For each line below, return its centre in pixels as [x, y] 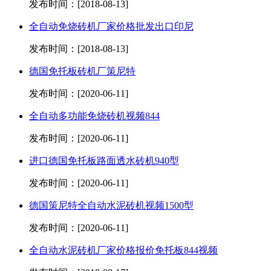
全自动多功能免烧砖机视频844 [94, 116]
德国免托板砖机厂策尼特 [82, 71]
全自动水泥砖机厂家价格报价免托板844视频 [123, 250]
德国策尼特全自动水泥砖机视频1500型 [111, 206]
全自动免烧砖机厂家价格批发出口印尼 [111, 27]
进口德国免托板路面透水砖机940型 [104, 161]
